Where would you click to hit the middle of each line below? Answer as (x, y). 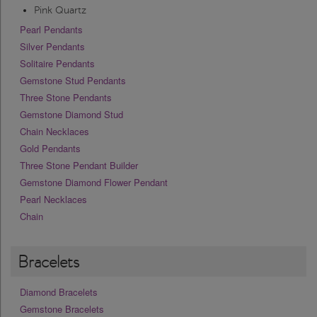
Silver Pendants (52, 47)
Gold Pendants (50, 149)
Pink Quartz (60, 11)
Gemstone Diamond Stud (71, 115)
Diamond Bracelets (59, 292)
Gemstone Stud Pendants (73, 81)
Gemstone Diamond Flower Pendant (94, 183)
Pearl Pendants (51, 30)
